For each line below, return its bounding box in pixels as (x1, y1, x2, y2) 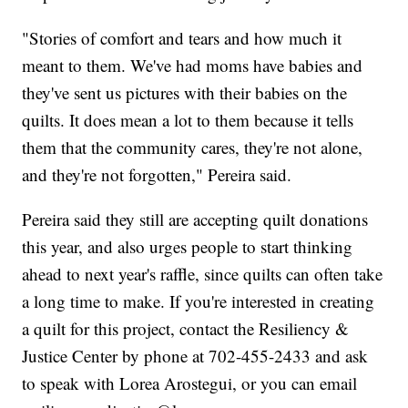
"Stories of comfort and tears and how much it (22, 25, 342, 49)
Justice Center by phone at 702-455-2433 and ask (22, 343, 369, 367)
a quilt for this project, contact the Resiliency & (22, 316, 350, 340)
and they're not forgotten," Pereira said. (22, 162, 292, 186)
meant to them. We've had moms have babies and (22, 53, 363, 76)
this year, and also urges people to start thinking (22, 234, 353, 258)
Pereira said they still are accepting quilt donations (22, 207, 369, 230)
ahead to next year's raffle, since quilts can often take (22, 261, 383, 285)
